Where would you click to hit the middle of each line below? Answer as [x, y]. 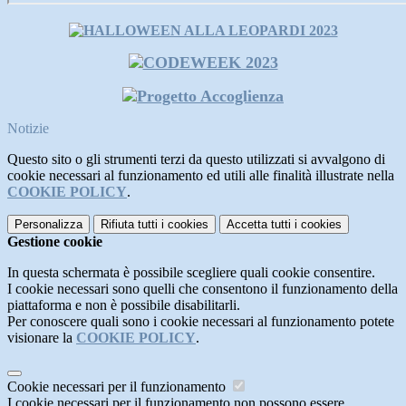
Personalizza [48, 225]
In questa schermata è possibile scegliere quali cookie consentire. [191, 273]
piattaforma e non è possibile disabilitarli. [124, 305]
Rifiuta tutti [129, 225]
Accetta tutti [259, 225]
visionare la [42, 338]
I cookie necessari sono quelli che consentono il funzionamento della [203, 289]
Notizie [28, 129]
